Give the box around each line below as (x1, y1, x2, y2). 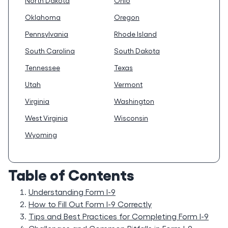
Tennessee (25, 63, 60, 72)
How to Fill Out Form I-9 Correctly (28, 199, 152, 209)
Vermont (114, 80, 142, 89)
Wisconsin (114, 113, 148, 122)
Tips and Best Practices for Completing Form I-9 (28, 211, 209, 221)
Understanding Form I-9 (28, 187, 116, 196)
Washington (114, 97, 154, 105)
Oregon (114, 13, 139, 21)
